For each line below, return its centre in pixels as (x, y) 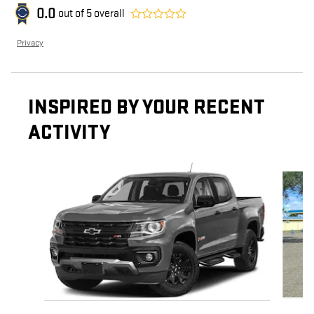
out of (72, 14)
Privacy (30, 43)
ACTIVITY (69, 133)
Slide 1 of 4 (34, 168)
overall (108, 14)
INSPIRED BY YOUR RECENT (146, 108)
